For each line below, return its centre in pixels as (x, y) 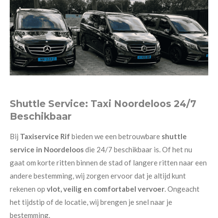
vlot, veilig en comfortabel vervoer (106, 189)
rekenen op (28, 189)
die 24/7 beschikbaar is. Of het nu (139, 149)
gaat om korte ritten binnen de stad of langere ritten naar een (108, 162)
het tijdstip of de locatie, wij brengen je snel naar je (91, 202)
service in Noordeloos (47, 149)
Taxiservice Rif (45, 136)
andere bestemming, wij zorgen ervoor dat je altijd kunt (98, 175)
